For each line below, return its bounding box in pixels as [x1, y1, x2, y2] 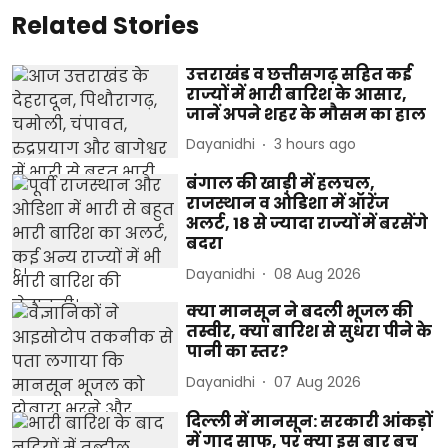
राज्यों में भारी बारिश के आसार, [186, 82, 408, 106]
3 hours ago [274, 134, 357, 154]
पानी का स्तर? [186, 340, 289, 364]
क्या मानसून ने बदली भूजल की [186, 300, 414, 324]
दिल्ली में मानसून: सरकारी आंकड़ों [186, 409, 433, 433]
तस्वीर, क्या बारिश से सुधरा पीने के [186, 320, 433, 344]
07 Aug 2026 [274, 371, 362, 392]
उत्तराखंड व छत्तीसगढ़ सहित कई [186, 62, 413, 86]
